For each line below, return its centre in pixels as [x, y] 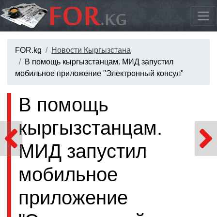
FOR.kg [28, 50]
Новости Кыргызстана [91, 50]
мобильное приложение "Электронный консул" [99, 74]
